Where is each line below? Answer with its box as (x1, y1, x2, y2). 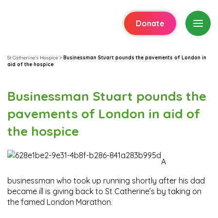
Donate (136, 18, 164, 29)
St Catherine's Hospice (7, 54, 58, 61)
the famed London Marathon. (7, 197, 112, 207)
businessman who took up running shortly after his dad (7, 175, 205, 185)
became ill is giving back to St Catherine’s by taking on (7, 186, 201, 196)
